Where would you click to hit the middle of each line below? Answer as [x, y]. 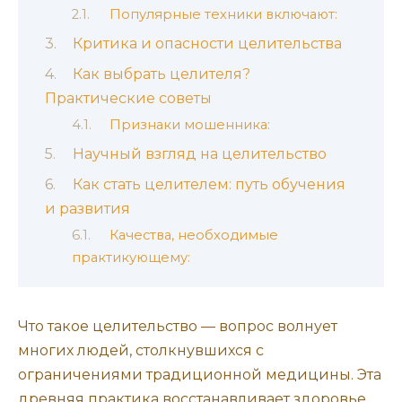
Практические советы [128, 98]
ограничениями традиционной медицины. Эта [200, 374]
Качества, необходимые [193, 236]
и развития [87, 208]
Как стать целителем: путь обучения [209, 184]
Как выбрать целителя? [161, 74]
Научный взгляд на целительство [199, 154]
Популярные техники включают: [223, 14]
